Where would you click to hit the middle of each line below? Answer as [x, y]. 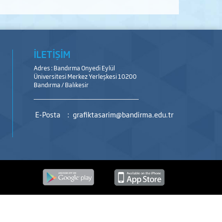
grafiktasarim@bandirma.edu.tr [123, 114]
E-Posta [48, 114]
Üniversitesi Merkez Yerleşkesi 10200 [85, 76]
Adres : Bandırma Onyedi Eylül [75, 68]
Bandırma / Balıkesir [61, 85]
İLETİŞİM [52, 54]
